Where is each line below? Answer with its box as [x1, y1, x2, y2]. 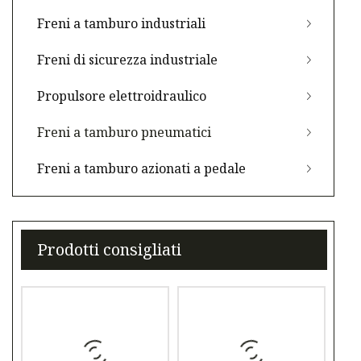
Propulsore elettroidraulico [37, 87, 206, 106]
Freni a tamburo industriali [37, 15, 205, 33]
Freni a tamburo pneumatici [37, 123, 211, 142]
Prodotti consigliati [37, 239, 181, 261]
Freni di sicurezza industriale [37, 51, 218, 69]
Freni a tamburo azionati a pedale [37, 160, 246, 178]
